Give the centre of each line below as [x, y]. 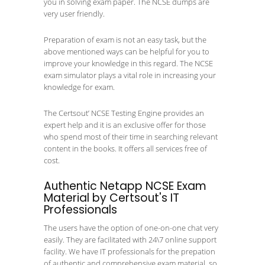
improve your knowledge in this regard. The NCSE [128, 63]
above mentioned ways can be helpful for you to [127, 51]
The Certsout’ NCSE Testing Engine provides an [124, 113]
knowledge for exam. [79, 87]
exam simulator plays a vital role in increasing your [130, 75]
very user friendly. [74, 14]
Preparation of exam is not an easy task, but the [125, 40]
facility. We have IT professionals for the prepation [130, 251]
